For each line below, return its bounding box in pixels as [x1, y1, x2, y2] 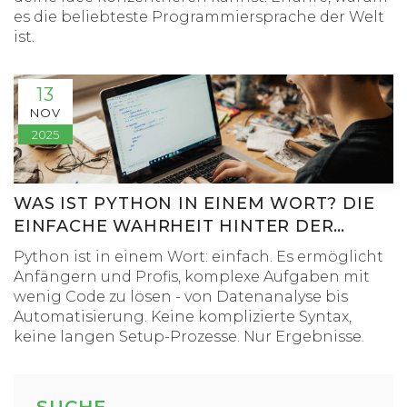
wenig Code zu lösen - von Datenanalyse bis [14, 288, 348, 305]
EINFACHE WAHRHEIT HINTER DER [14, 216, 334, 236]
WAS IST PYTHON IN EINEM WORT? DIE [14, 194, 375, 213]
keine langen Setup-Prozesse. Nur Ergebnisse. [14, 328, 364, 345]
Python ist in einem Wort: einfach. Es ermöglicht [14, 248, 383, 265]
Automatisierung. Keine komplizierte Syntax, [14, 308, 352, 325]
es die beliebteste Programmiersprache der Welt [14, 8, 384, 25]
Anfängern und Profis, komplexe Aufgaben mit [14, 268, 370, 285]
